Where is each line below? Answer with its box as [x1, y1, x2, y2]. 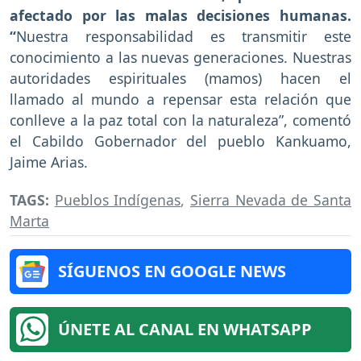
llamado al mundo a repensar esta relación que [10, 89, 351, 110]
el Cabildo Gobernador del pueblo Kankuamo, [10, 131, 351, 151]
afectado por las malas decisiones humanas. [10, 6, 351, 26]
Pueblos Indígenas [54, 190, 181, 210]
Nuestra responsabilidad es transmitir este [16, 27, 351, 47]
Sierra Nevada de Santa [190, 190, 352, 210]
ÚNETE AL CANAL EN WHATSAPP [58, 318, 312, 341]
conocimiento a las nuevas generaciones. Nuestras [10, 48, 351, 68]
